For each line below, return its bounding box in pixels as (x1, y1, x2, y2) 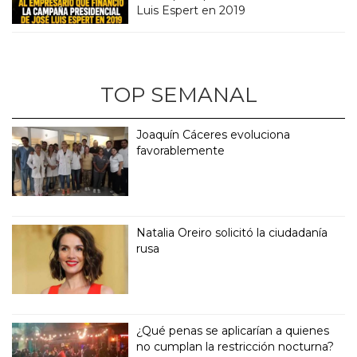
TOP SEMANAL (100, 82, 257, 108)
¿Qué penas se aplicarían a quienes (136, 324, 330, 339)
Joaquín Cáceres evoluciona (136, 127, 291, 143)
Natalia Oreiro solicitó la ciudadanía (136, 226, 328, 241)
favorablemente (136, 143, 226, 159)
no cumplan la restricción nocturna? (136, 339, 335, 355)
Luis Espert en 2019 (136, 3, 246, 18)
